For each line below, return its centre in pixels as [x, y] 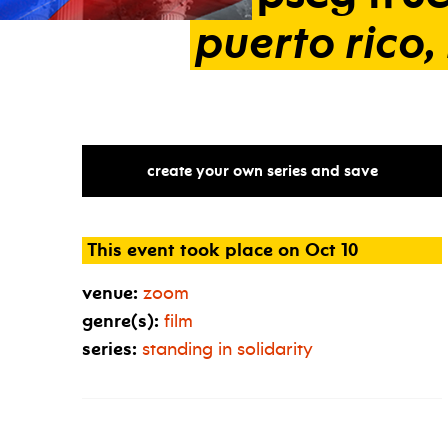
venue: [110, 293]
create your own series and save [262, 171]
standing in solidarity [227, 349]
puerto [265, 42]
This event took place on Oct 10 [222, 250]
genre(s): [120, 321]
